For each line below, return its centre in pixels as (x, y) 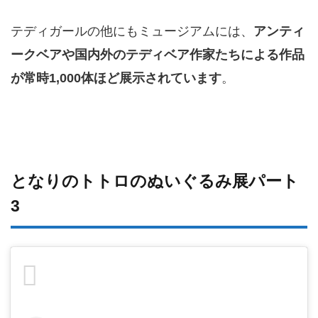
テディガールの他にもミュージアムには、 (132, 31)
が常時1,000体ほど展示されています (116, 78)
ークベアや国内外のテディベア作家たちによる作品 (158, 54)
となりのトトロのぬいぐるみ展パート (155, 181)
